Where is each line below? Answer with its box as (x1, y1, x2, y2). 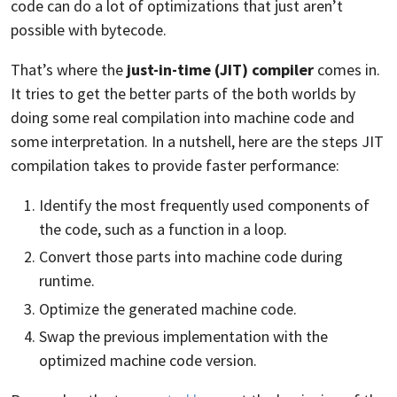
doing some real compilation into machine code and (11, 106, 354, 128)
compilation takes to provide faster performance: (11, 154, 339, 175)
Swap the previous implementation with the (39, 326, 328, 347)
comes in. (314, 58, 380, 80)
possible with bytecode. (11, 19, 167, 40)
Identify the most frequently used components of (39, 194, 370, 215)
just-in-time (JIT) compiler (127, 58, 314, 80)
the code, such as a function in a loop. (39, 218, 287, 239)
